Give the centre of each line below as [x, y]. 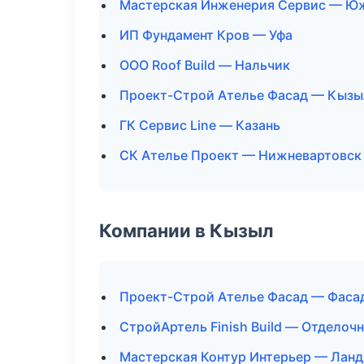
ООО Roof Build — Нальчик [205, 65]
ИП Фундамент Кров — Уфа [206, 35]
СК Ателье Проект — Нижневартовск [240, 155]
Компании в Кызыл [186, 230]
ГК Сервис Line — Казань [200, 125]
